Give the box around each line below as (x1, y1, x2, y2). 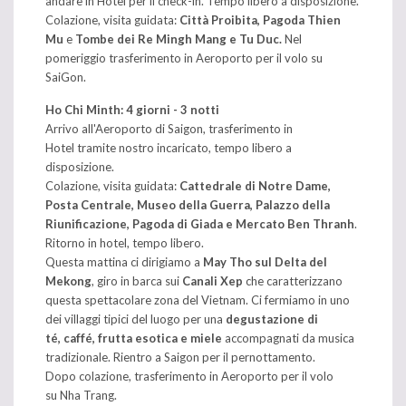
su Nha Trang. (45, 387, 117, 402)
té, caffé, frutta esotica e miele (45, 330, 225, 345)
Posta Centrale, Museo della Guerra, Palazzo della (45, 197, 330, 212)
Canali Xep (182, 273, 243, 288)
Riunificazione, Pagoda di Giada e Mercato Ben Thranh (45, 216, 354, 231)
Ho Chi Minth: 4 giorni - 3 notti (45, 101, 219, 117)
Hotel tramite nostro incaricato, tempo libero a (45, 140, 292, 155)
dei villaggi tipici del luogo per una (45, 311, 226, 326)
